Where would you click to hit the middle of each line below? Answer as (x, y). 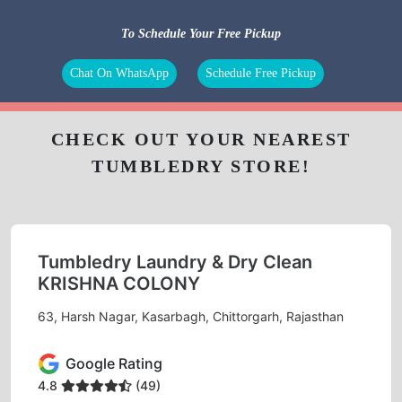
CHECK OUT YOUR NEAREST (201, 139)
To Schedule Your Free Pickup (201, 33)
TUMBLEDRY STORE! (201, 166)
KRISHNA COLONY (119, 283)
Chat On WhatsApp (119, 73)
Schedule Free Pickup (261, 73)
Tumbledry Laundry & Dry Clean (175, 262)
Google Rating (114, 364)
